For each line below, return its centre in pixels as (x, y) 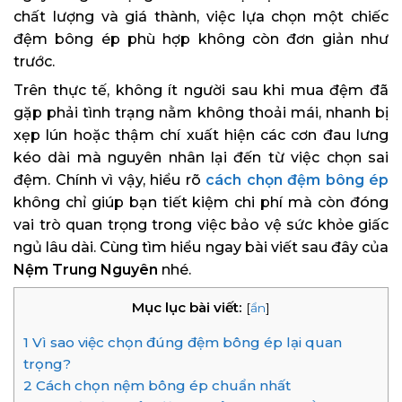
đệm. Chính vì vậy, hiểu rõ (109, 180)
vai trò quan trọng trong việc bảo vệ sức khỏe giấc (201, 225)
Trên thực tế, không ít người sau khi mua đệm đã (201, 91)
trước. (34, 62)
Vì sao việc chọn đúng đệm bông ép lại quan (185, 343)
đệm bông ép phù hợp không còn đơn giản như (201, 39)
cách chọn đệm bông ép (297, 180)
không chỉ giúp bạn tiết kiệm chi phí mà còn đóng (201, 203)
